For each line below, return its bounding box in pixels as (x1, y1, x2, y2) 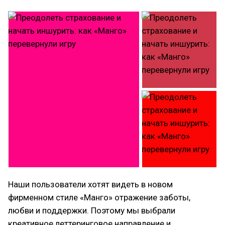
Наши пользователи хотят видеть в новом (8, 179, 173, 189)
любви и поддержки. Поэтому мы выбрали (8, 205, 175, 215)
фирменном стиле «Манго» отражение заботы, (8, 192, 190, 202)
